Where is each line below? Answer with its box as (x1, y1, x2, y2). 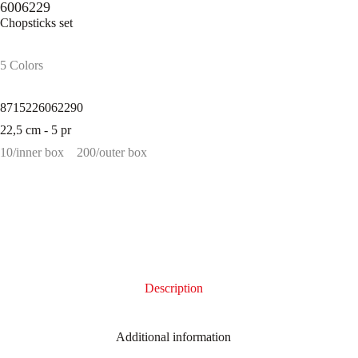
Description (144, 281, 203, 296)
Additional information (116, 329, 232, 344)
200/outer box (77, 145, 147, 160)
